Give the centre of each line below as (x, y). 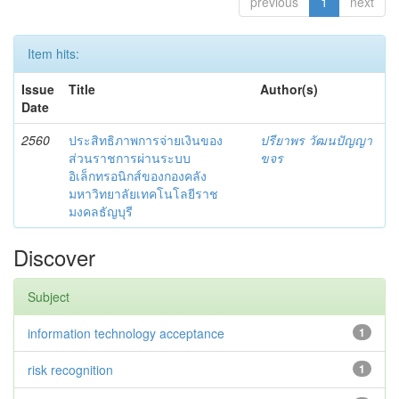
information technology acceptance (126, 333)
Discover (54, 256)
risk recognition (70, 369)
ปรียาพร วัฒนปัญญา (316, 139)
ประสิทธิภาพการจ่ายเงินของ (146, 139)
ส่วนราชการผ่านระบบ (130, 157)
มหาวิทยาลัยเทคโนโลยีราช (143, 193)
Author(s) (289, 89)
